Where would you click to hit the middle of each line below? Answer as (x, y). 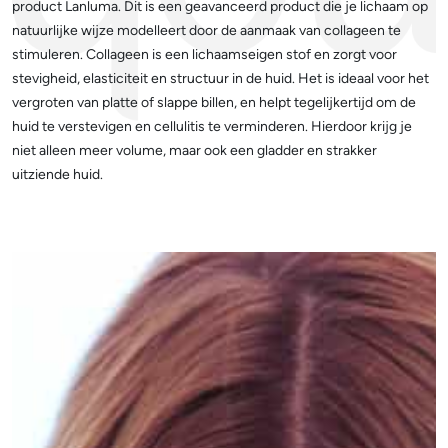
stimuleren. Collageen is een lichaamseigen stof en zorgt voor (204, 54)
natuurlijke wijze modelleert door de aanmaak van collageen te (206, 30)
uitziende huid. (57, 174)
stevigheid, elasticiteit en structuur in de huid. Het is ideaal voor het (220, 78)
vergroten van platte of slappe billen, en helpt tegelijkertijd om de (214, 102)
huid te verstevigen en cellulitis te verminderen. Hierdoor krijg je (212, 126)
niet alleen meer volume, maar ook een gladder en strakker (194, 150)
